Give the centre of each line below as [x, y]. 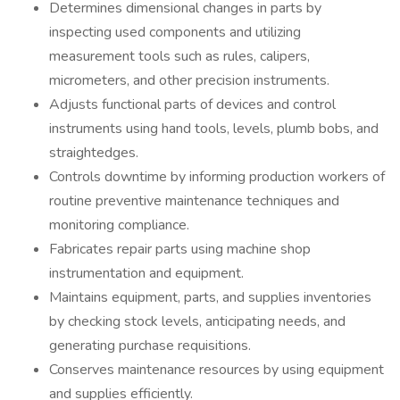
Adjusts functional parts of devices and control [192, 104]
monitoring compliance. [119, 225]
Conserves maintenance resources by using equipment [217, 370]
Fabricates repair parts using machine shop [180, 249]
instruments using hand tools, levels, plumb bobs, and [214, 129]
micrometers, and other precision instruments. [189, 80]
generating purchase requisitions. [150, 346]
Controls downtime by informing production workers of [217, 177]
